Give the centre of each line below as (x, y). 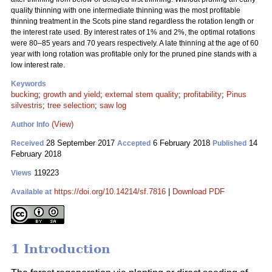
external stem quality (142, 94)
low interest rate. (38, 65)
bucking (25, 94)
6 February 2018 (182, 143)
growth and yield (72, 94)
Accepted (134, 143)
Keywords (29, 84)
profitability (202, 94)
